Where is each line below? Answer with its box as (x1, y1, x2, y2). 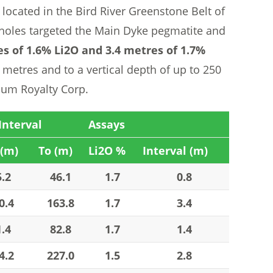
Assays (88, 117, 125, 132)
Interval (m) (143, 143, 208, 158)
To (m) (38, 143, 73, 158)
